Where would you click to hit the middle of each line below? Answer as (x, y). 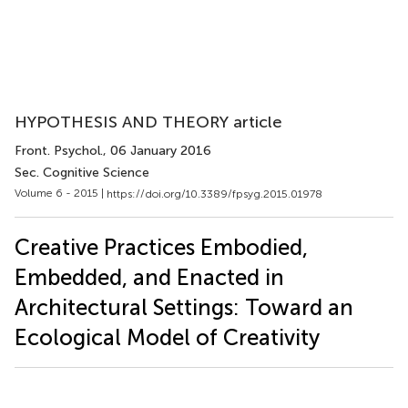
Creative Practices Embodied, (161, 247)
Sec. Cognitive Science (82, 173)
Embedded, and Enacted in (149, 277)
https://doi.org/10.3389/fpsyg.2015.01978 (214, 194)
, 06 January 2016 (157, 151)
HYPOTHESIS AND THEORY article (148, 122)
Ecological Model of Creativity (167, 337)
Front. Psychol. (59, 151)
